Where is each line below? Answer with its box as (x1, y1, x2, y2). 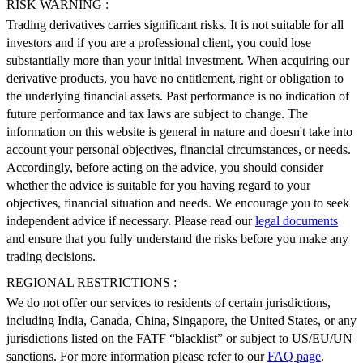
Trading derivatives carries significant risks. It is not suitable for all (6, 18, 344, 32)
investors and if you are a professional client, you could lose (6, 36, 311, 50)
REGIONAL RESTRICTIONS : (6, 275, 177, 290)
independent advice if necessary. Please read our (6, 214, 255, 228)
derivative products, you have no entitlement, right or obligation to (6, 71, 344, 86)
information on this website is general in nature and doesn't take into (6, 125, 352, 139)
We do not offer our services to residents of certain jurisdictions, (6, 296, 331, 310)
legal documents (255, 214, 338, 228)
